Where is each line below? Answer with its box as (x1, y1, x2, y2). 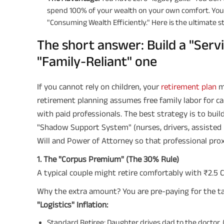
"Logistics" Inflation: (37, 199, 108, 209)
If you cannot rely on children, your (37, 81, 161, 91)
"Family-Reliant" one (37, 53, 157, 69)
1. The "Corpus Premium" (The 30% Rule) (37, 154, 179, 163)
